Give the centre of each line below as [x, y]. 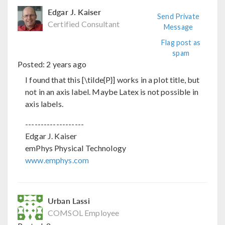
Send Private [178, 16]
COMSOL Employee [84, 212]
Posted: [32, 64]
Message [178, 27]
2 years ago [66, 64]
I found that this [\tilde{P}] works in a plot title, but [113, 80]
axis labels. [44, 104]
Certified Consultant [84, 24]
